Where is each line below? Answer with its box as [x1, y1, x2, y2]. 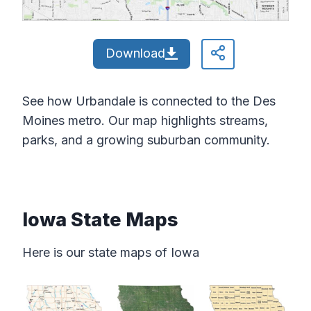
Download [105, 46, 165, 61]
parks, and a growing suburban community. [22, 133, 270, 148]
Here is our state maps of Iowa [22, 245, 199, 260]
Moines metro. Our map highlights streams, [22, 113, 268, 128]
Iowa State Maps [22, 208, 178, 231]
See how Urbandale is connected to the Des [22, 94, 276, 109]
